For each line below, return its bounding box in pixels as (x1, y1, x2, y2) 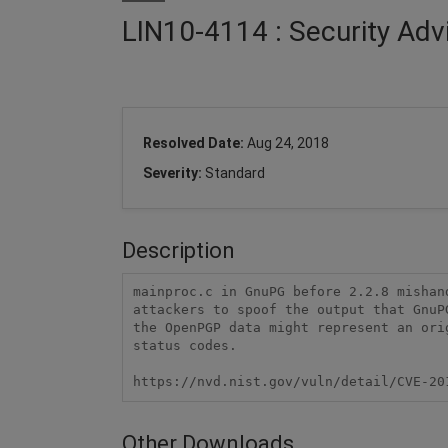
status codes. (132, 338, 237, 354)
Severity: (143, 164, 205, 181)
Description (122, 237, 235, 263)
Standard (205, 164, 265, 181)
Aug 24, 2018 (247, 134, 329, 151)
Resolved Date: (143, 134, 247, 151)
